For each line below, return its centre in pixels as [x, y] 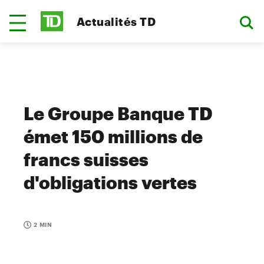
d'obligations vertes [110, 182]
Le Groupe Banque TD [118, 113]
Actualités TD [116, 21]
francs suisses [86, 159]
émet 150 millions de [113, 136]
